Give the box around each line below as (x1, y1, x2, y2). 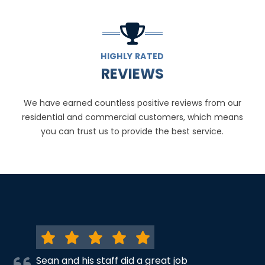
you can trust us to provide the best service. (41, 125, 224, 137)
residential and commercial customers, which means (21, 111, 243, 123)
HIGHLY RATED (101, 50, 164, 62)
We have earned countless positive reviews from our (23, 96, 241, 109)
